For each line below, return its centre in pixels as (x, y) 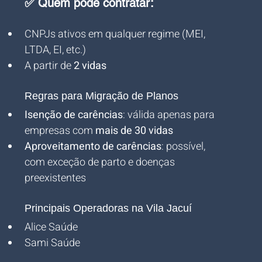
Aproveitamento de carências (93, 146)
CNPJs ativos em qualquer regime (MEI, (116, 34)
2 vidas (90, 66)
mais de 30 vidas (134, 131)
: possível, (185, 146)
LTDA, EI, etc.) (55, 50)
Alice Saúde (51, 227)
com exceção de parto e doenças (101, 162)
